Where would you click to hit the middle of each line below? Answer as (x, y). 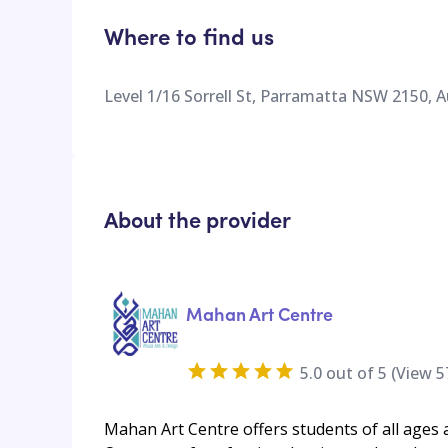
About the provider (197, 218)
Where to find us (189, 35)
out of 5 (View (379, 373)
